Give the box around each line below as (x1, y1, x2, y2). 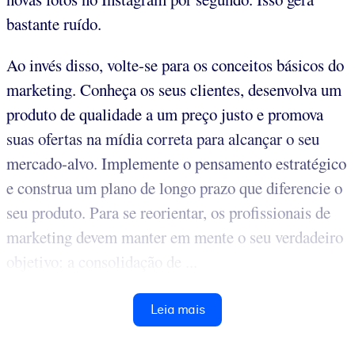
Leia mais (150, 302, 205, 318)
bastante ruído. (6, 13, 101, 36)
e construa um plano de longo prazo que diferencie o (6, 177, 342, 200)
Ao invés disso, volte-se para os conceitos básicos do (6, 54, 344, 77)
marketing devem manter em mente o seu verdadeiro (6, 226, 343, 249)
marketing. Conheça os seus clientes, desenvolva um (6, 78, 342, 101)
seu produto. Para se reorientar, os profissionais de (6, 201, 330, 224)
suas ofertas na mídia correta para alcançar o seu (6, 128, 319, 151)
